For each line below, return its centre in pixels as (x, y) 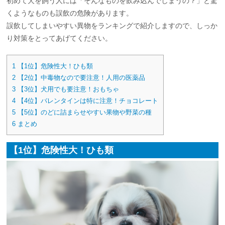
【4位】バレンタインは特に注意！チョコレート (87, 101)
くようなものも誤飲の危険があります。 (70, 13)
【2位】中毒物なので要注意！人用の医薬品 (81, 78)
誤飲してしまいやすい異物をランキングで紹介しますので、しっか (112, 26)
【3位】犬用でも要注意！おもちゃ (68, 89)
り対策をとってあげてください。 (60, 38)
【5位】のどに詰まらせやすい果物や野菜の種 (84, 113)
